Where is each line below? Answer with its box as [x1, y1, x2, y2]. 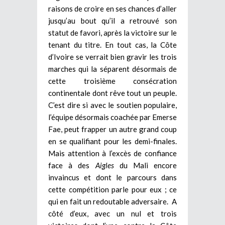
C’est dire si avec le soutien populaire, [48, 100, 177, 110]
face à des [48, 161, 95, 170]
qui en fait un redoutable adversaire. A [48, 197, 177, 206]
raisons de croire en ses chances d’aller [48, 4, 177, 14]
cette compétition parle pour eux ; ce [48, 185, 177, 194]
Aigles [95, 161, 114, 170]
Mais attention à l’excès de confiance [48, 149, 177, 158]
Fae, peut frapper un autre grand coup [48, 125, 177, 134]
